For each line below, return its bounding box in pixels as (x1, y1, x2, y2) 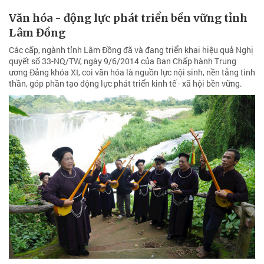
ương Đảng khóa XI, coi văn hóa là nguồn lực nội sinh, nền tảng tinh (9, 66, 255, 78)
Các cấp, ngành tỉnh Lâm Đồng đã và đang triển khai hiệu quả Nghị (9, 44, 253, 55)
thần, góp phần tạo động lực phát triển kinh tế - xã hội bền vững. (9, 77, 242, 89)
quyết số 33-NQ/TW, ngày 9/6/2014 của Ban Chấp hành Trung (9, 55, 236, 67)
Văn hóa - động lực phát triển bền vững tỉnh (9, 11, 247, 25)
